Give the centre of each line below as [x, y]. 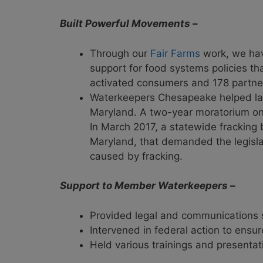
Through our [120, 53]
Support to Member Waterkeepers [144, 186]
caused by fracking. [136, 156]
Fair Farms [175, 53]
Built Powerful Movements [126, 24]
